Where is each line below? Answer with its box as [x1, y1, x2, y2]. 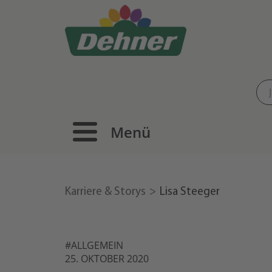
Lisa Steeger [160, 186, 220, 198]
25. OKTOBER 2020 [65, 252, 149, 265]
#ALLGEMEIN [65, 239, 123, 252]
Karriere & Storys [65, 186, 146, 198]
